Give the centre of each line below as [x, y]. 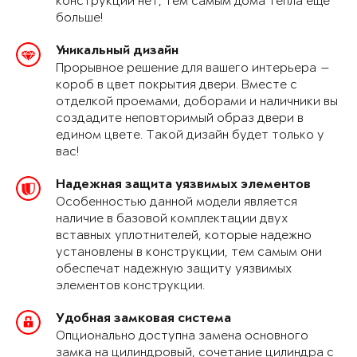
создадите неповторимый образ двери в [180, 119]
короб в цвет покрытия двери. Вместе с [177, 85]
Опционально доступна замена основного [182, 336]
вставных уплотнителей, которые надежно [184, 236]
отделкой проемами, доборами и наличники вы [197, 102]
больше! [79, 18]
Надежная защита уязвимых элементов [183, 186]
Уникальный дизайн [117, 52]
